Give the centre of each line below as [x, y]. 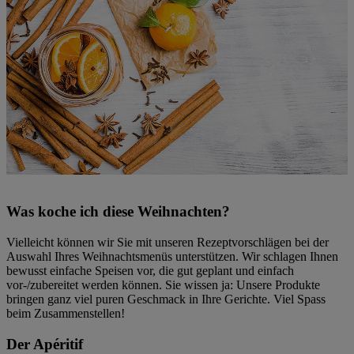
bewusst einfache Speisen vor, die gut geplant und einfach [150, 270]
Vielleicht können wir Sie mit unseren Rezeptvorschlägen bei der [168, 242]
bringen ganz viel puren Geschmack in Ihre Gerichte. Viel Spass [166, 299]
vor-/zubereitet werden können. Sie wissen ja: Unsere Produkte [163, 284]
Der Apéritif [45, 344]
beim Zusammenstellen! [66, 313]
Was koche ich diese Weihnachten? [118, 212]
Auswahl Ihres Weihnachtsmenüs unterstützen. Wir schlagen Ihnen [172, 256]
